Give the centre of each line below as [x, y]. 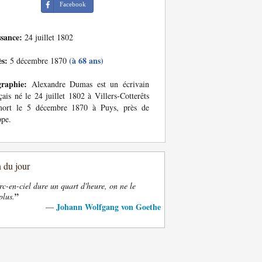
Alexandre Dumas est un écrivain [88, 84]
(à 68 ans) [86, 61]
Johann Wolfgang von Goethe [108, 207]
